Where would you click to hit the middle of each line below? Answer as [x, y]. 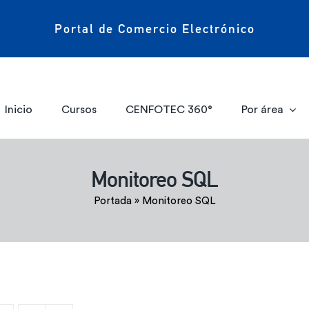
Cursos [79, 109]
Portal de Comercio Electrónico [154, 28]
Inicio [19, 109]
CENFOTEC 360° [169, 109]
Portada [112, 201]
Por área [262, 109]
